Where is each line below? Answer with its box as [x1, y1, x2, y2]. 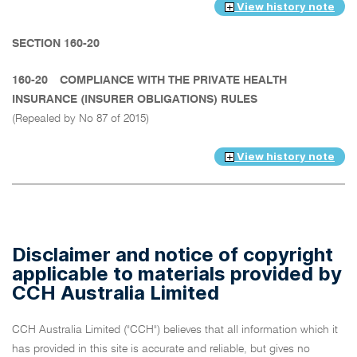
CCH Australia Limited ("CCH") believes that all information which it [12, 324, 338, 336]
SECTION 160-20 [12, 38, 103, 50]
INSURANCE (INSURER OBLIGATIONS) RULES [12, 94, 261, 106]
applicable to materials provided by [12, 262, 342, 286]
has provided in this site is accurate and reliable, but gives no [12, 343, 310, 355]
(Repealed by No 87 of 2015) [12, 113, 149, 125]
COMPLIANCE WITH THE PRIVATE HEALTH [60, 75, 287, 87]
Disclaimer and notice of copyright [12, 243, 333, 267]
